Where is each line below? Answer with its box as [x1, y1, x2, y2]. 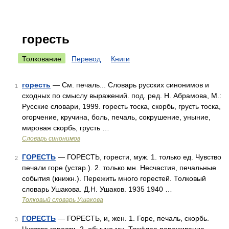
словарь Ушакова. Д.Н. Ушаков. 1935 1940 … [22, 185, 172, 193]
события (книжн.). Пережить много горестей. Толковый [22, 174, 206, 182]
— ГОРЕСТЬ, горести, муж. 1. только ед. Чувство [56, 153, 221, 161]
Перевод [72, 55, 101, 63]
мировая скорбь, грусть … [22, 124, 109, 132]
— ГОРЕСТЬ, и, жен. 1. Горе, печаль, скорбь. [56, 214, 209, 222]
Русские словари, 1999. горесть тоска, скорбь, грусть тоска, [22, 102, 221, 110]
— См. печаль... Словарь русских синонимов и [51, 81, 209, 89]
